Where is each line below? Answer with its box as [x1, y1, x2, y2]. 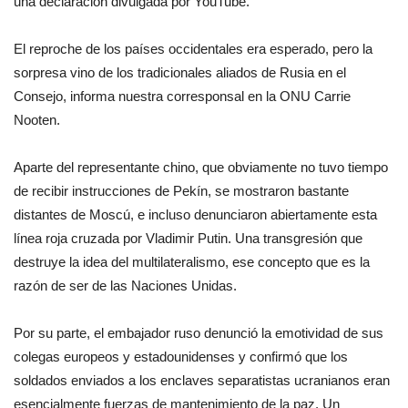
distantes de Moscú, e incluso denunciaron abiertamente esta [14, 206, 377, 222]
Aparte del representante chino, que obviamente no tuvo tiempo [14, 158, 388, 175]
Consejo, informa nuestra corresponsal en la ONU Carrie [14, 87, 351, 104]
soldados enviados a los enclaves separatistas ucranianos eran [14, 372, 390, 388]
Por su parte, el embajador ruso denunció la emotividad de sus [14, 324, 383, 341]
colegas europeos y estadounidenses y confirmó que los [14, 348, 348, 364]
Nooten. [14, 111, 64, 127]
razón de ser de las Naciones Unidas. [14, 277, 237, 293]
